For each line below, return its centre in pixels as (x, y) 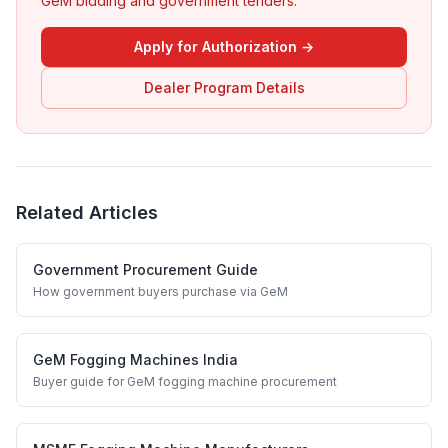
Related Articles (87, 212)
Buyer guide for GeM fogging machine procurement (185, 381)
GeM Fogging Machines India (135, 359)
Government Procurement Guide (145, 269)
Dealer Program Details (224, 87)
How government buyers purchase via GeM (160, 291)
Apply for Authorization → (224, 46)
